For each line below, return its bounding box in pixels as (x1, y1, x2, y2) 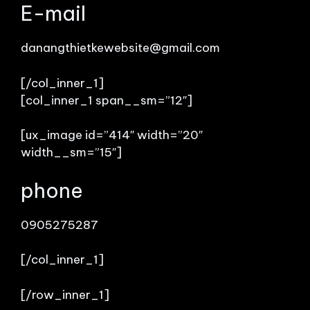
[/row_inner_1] (21, 286, 109, 302)
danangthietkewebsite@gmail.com (21, 40, 220, 55)
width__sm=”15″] (21, 145, 122, 160)
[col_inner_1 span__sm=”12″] (21, 92, 192, 108)
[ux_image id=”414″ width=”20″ (21, 127, 203, 143)
